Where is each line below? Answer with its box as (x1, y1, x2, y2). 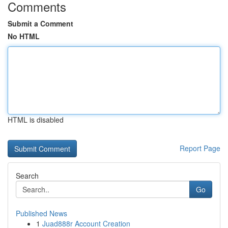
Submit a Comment (8, 18, 73, 28)
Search (16, 170, 39, 181)
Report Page (180, 143, 220, 153)
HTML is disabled (8, 115, 64, 125)
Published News (16, 208, 67, 218)
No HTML (8, 31, 40, 41)
